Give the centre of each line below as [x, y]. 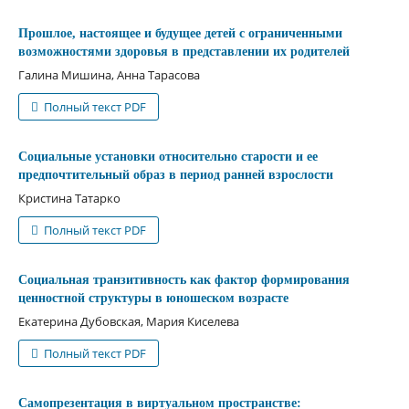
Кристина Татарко [69, 198]
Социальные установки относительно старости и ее [168, 156]
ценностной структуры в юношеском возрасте [153, 298]
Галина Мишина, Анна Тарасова [109, 74]
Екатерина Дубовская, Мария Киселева [128, 321]
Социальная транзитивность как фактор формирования [184, 279]
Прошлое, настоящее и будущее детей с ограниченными [180, 33]
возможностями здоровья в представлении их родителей [184, 51]
